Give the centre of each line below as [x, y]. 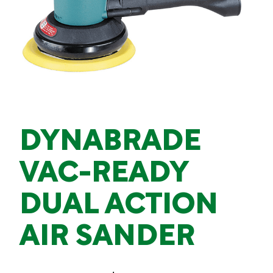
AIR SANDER [107, 238]
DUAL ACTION [119, 206]
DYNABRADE [110, 143]
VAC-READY [104, 174]
